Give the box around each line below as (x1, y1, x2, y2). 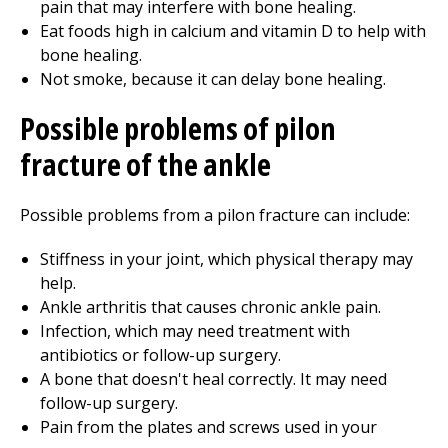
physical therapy (255, 248, 378, 270)
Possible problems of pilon (20, 108, 336, 149)
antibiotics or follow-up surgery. (40, 344, 281, 366)
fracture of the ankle (20, 144, 271, 185)
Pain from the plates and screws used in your (40, 416, 377, 438)
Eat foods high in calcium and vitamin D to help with (40, 20, 426, 42)
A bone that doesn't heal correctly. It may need (40, 368, 387, 390)
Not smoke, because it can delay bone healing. (40, 68, 386, 90)
